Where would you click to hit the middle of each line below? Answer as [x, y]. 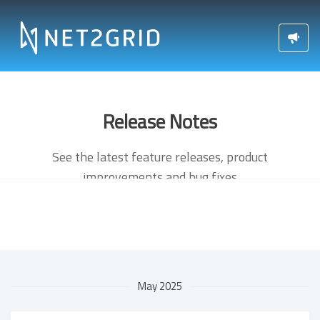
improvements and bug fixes [160, 177]
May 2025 [160, 286]
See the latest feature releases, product [160, 157]
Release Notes [160, 121]
